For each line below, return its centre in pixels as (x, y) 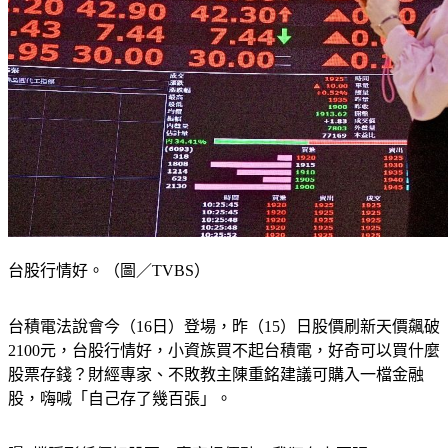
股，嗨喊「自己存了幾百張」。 (120, 399)
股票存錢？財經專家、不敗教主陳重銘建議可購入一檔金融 (216, 375)
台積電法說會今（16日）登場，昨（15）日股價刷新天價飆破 (224, 327)
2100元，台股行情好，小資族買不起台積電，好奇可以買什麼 (224, 351)
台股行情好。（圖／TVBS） (109, 271)
